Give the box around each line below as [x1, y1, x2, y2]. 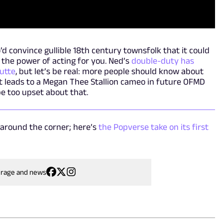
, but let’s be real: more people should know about [15, 66, 204, 76]
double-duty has [131, 55, 195, 66]
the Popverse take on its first [99, 121, 209, 132]
